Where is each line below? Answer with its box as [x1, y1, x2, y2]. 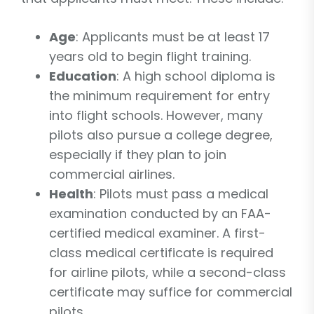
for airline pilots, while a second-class [49, 263, 286, 281]
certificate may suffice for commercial [49, 282, 292, 301]
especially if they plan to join [49, 145, 226, 163]
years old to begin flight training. [49, 47, 251, 65]
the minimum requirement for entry [49, 86, 270, 104]
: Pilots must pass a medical [93, 184, 268, 203]
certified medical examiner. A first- [49, 224, 266, 242]
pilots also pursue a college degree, [49, 125, 273, 144]
